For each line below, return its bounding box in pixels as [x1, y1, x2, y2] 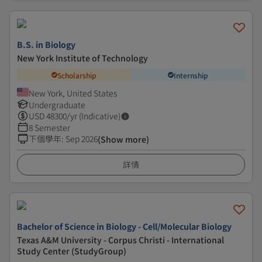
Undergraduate [29, 99, 85, 111]
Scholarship [57, 70, 96, 80]
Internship [174, 70, 208, 80]
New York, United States [29, 87, 117, 99]
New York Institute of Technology [17, 52, 148, 64]
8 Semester [29, 122, 70, 133]
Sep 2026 [65, 133, 98, 144]
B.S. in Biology [17, 39, 75, 50]
